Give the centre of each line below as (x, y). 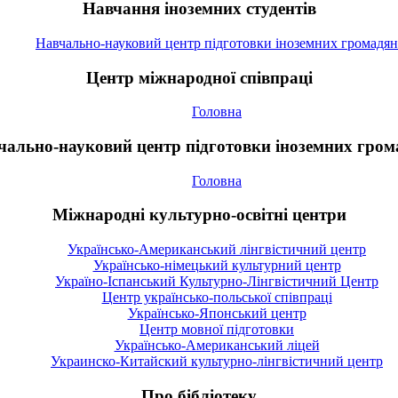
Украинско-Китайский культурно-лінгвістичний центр (217, 362)
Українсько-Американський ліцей (217, 346)
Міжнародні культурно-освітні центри (199, 215)
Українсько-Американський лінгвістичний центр (217, 250)
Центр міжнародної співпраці (199, 77)
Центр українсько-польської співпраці (217, 298)
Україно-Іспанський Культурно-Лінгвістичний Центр (217, 282)
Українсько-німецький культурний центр (217, 266)
